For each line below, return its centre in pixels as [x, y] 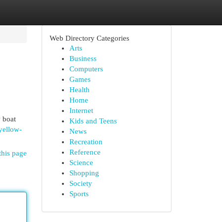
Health [79, 90]
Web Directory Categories [89, 38]
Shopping [84, 173]
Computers [86, 69]
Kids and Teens [93, 121]
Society [81, 183]
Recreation [86, 142]
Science [81, 163]
